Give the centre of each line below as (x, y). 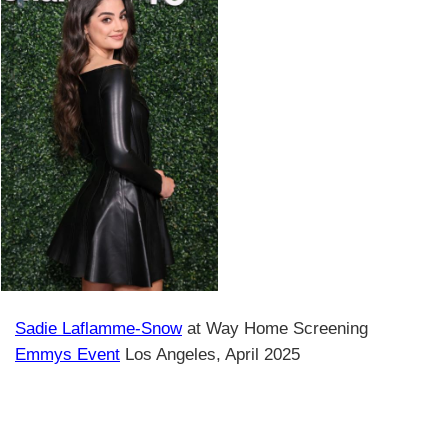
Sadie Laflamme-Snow (98, 328)
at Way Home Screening (275, 328)
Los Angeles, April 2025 (210, 354)
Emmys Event (67, 354)
